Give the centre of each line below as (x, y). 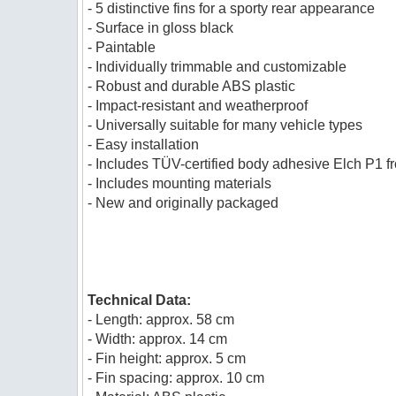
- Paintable (122, 47)
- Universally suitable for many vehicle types (225, 125)
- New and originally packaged (183, 203)
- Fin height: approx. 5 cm (167, 358)
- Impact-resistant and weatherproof (198, 106)
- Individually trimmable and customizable (217, 67)
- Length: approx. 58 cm (161, 320)
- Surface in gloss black (161, 28)
